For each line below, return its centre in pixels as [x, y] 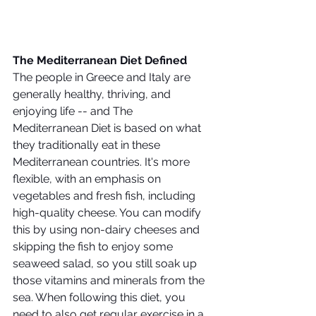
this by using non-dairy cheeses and [108, 230]
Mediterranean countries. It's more [103, 162]
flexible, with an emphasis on [88, 179]
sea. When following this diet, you [101, 297]
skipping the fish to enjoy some [94, 247]
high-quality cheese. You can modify [108, 213]
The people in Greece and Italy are [103, 77]
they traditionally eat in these [88, 145]
